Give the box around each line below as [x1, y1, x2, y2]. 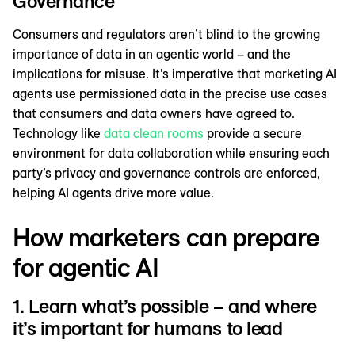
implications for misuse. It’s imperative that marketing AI [13, 66, 337, 82]
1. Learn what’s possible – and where [13, 294, 317, 319]
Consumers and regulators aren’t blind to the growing [13, 26, 320, 43]
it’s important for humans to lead [13, 316, 283, 341]
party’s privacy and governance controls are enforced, [13, 165, 320, 181]
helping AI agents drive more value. [13, 185, 214, 201]
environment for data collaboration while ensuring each [13, 145, 330, 162]
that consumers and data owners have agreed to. [13, 105, 295, 122]
